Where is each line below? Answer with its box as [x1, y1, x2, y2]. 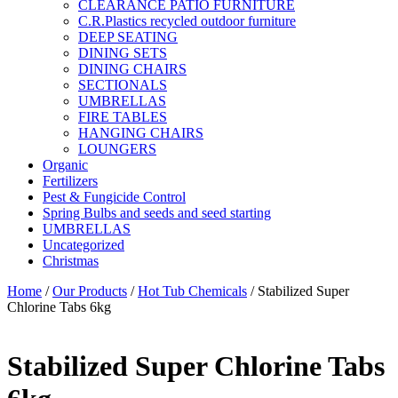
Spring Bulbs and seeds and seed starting [43, 204, 271, 220]
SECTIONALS [78, 76, 167, 92]
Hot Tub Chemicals [138, 283, 247, 298]
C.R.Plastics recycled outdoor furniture [78, 12, 296, 28]
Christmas [43, 252, 99, 268]
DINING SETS [78, 44, 167, 60]
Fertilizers [43, 172, 98, 188]
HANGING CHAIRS [78, 124, 203, 140]
